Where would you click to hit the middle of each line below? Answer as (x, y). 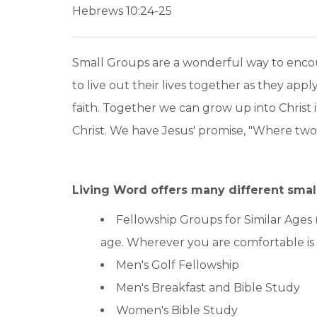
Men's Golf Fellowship (178, 265)
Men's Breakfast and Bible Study (208, 287)
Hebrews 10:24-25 (122, 11)
